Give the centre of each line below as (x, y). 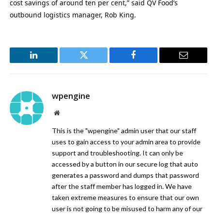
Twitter (95, 62)
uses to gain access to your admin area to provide (126, 141)
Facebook (150, 62)
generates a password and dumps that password (125, 175)
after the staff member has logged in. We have (122, 186)
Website (70, 112)
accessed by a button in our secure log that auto (125, 164)
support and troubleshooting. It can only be (117, 153)
